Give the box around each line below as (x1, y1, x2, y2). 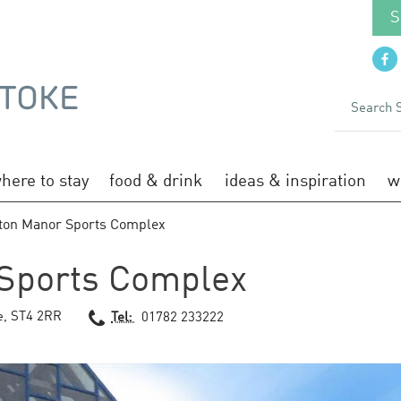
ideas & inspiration (225, 173, 366, 190)
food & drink (108, 173, 202, 190)
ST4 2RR (11, 311, 62, 324)
